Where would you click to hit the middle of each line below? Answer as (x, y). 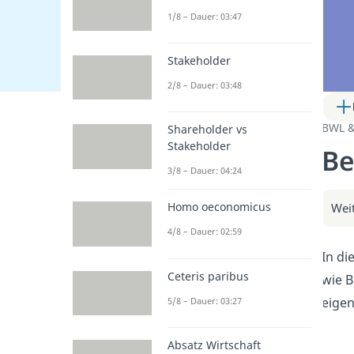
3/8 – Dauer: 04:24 (205, 171)
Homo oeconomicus (219, 207)
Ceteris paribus (208, 276)
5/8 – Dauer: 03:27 (205, 300)
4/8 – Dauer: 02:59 (205, 232)
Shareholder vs (207, 130)
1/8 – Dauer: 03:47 (205, 16)
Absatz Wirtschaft (214, 345)
